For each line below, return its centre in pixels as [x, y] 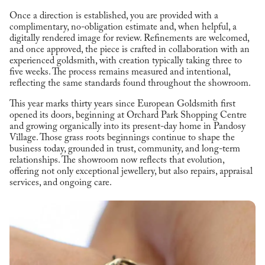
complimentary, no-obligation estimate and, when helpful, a [123, 28]
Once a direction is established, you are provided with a [114, 16]
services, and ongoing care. [61, 183]
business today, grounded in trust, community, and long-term [125, 149]
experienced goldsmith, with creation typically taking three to [126, 61]
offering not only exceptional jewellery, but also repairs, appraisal [131, 172]
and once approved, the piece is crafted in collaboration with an [130, 50]
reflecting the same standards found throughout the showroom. [130, 84]
